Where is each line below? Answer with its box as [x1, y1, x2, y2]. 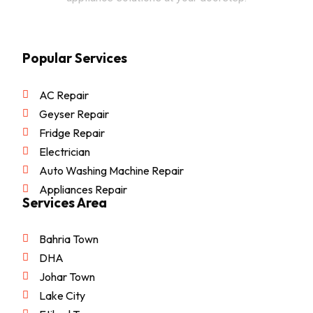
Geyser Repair [38, 106, 109, 121]
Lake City [38, 288, 85, 303]
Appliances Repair [38, 182, 127, 196]
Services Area [22, 194, 107, 211]
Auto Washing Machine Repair [38, 163, 184, 177]
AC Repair [38, 87, 89, 102]
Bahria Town [38, 231, 99, 246]
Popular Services [22, 49, 127, 66]
